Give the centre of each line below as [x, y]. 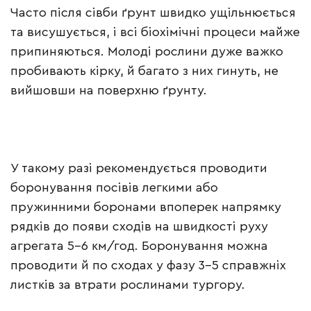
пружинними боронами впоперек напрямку [146, 207]
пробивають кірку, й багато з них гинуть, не [144, 71]
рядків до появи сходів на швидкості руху [139, 227]
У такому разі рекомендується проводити [139, 168]
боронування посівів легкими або [114, 188]
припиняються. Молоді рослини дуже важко [147, 52]
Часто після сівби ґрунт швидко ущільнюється [153, 13]
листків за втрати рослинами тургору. [128, 285]
